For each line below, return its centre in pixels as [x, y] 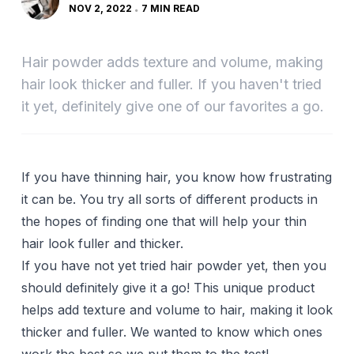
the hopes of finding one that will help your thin [164, 221]
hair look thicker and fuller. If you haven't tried [171, 84]
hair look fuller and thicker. [102, 243]
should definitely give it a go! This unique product [168, 288]
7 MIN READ [170, 8]
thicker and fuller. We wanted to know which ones [171, 332]
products [276, 199]
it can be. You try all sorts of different [135, 199]
